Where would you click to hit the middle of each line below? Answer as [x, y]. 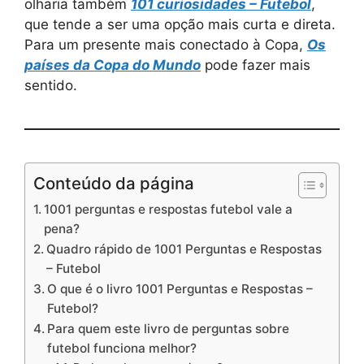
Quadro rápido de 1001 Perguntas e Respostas [184, 249]
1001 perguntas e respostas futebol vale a [169, 209]
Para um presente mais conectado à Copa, [166, 45]
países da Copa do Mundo [113, 65]
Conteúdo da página [114, 183]
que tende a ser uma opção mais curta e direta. [180, 24]
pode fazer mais [256, 65]
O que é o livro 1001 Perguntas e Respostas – [180, 289]
